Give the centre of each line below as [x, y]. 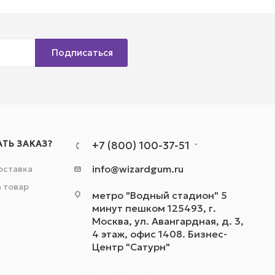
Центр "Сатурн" [131, 247]
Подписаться [82, 53]
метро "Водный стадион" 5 [159, 196]
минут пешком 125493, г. [154, 208]
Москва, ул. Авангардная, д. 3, [168, 221]
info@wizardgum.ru [137, 169]
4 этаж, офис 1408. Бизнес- [159, 234]
